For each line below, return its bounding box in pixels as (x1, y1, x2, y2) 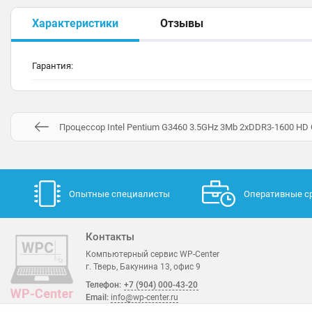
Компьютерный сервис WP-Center (86, 249, 219, 259)
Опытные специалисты (68, 188, 170, 199)
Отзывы (160, 16, 203, 30)
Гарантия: (32, 61, 73, 72)
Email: (86, 292, 111, 302)
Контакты (86, 231, 134, 244)
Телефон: (86, 279, 121, 290)
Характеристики (32, 16, 118, 30)
